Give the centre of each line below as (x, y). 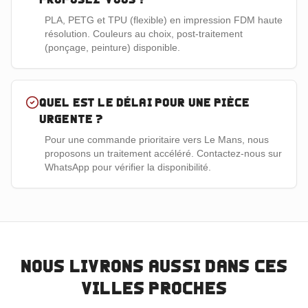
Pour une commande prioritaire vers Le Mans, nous (157, 140)
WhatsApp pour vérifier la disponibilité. (128, 167)
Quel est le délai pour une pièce (145, 102)
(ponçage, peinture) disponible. (112, 47)
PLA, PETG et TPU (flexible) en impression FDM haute (164, 20)
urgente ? (71, 119)
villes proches (154, 288)
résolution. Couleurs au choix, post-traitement (144, 34)
